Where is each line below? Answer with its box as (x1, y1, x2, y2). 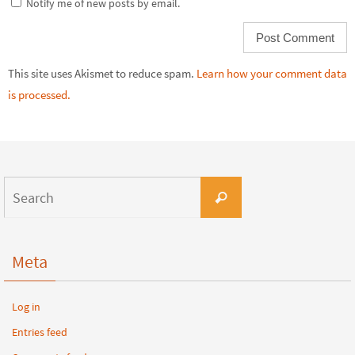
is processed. (8, 87, 71, 103)
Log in (12, 300, 40, 315)
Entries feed (12, 325, 67, 340)
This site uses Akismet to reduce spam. (8, 66, 197, 82)
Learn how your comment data (197, 66, 347, 82)
